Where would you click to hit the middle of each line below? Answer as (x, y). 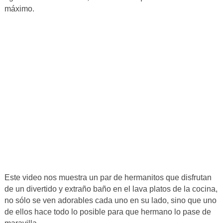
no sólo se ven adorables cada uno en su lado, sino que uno (110, 201)
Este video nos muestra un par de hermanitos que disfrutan (108, 178)
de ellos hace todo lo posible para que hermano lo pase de (108, 212)
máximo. (19, 9)
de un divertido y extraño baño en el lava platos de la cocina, (111, 189)
